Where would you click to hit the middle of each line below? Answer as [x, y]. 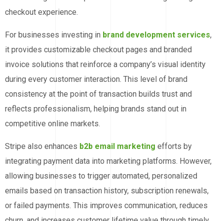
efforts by [174, 147]
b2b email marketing [117, 147]
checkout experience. [41, 12]
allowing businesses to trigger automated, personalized [101, 176]
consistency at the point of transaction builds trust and [98, 94]
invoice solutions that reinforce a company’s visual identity [105, 65]
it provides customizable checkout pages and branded [98, 50]
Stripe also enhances [42, 147]
